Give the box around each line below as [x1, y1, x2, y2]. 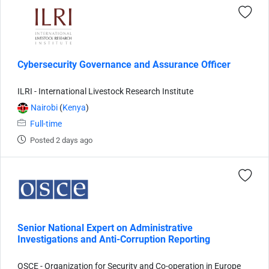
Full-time [30, 118, 62, 129]
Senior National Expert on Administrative [17, 222, 193, 234]
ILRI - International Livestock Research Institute [17, 86, 193, 97]
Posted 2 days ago [30, 135, 92, 145]
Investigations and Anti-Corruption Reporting [17, 233, 210, 245]
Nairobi [31, 102, 58, 113]
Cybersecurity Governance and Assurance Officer [17, 58, 231, 70]
